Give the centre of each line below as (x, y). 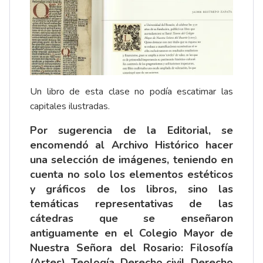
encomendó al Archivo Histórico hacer (131, 145)
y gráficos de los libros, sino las (131, 189)
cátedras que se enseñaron (131, 218)
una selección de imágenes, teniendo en (131, 159)
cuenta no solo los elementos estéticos (131, 174)
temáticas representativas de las (131, 203)
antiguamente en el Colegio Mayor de (131, 233)
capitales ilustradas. (70, 106)
